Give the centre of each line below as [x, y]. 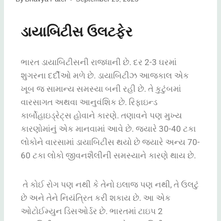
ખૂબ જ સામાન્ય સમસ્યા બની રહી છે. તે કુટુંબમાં [101, 89]
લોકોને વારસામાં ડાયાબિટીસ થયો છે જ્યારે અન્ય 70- [110, 142]
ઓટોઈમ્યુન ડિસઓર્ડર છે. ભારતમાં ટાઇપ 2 [92, 211]
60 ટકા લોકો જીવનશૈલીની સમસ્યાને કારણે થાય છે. [108, 156]
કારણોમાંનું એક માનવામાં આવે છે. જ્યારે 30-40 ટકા [108, 129]
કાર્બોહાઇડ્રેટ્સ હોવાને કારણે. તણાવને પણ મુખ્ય [101, 116]
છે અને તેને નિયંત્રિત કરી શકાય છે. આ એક [96, 198]
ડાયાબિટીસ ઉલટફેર [76, 32]
